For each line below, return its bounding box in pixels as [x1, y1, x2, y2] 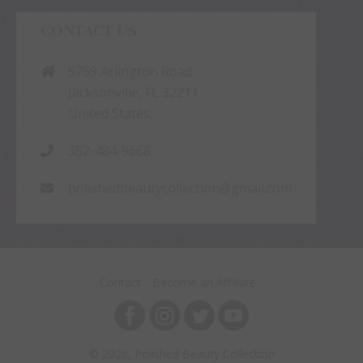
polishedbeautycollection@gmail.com [68, 178, 292, 197]
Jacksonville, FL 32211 [68, 83, 199, 101]
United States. [68, 104, 152, 122]
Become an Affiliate [152, 274, 256, 290]
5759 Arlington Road [68, 62, 192, 80]
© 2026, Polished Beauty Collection [88, 345, 275, 361]
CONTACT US [41, 19, 137, 41]
